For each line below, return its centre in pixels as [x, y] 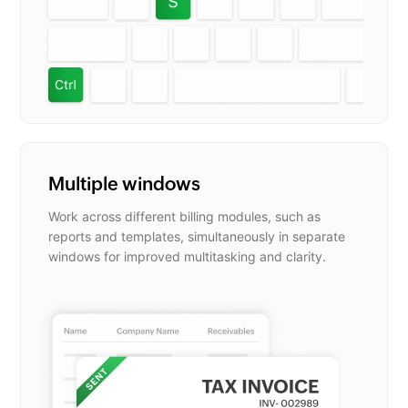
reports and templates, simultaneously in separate [197, 236]
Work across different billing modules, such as [185, 216]
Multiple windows [125, 183]
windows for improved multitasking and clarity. [188, 256]
